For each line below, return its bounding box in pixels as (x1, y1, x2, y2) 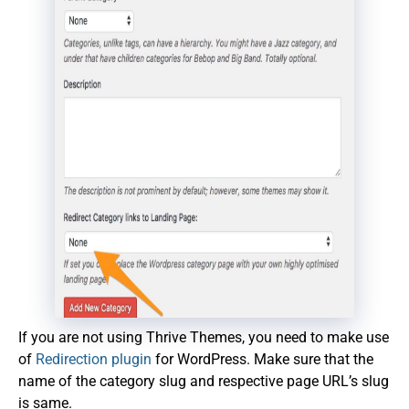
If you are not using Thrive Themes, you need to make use (18, 328, 389, 346)
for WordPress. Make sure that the (152, 350, 373, 368)
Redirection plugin (36, 350, 152, 368)
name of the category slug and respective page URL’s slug (18, 372, 389, 390)
